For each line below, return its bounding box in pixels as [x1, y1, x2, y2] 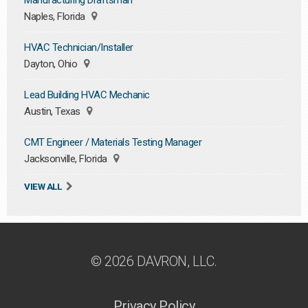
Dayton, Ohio [24, 58, 80, 70]
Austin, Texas [24, 105, 82, 118]
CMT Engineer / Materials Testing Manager [24, 136, 201, 148]
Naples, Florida [24, 10, 87, 23]
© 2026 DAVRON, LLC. [91, 253, 217, 269]
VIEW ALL [24, 181, 61, 192]
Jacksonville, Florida [24, 153, 109, 165]
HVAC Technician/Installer [24, 41, 133, 54]
